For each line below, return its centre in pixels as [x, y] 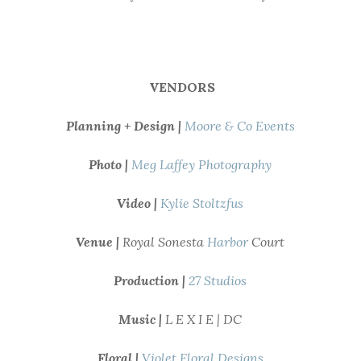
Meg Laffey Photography [202, 164]
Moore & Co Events [239, 126]
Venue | [98, 242]
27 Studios [218, 280]
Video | [139, 203]
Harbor [226, 242]
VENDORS [180, 87]
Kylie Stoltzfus [202, 203]
